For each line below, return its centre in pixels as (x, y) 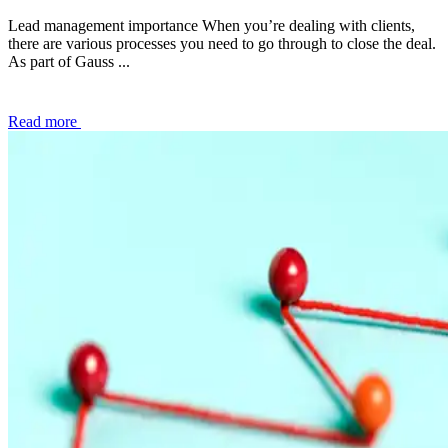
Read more (44, 121)
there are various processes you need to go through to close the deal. (222, 43)
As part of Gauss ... (69, 61)
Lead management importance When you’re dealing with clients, (211, 25)
